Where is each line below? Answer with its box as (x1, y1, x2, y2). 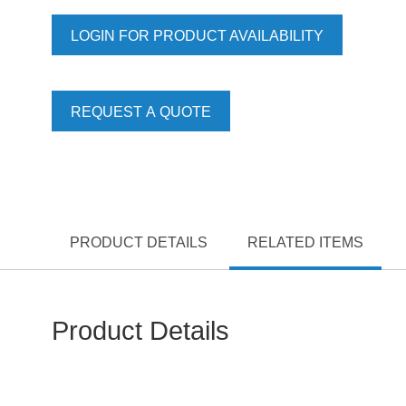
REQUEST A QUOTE (71, 104, 211, 120)
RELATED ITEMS (247, 234, 363, 250)
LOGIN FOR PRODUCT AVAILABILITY (71, 28, 324, 43)
